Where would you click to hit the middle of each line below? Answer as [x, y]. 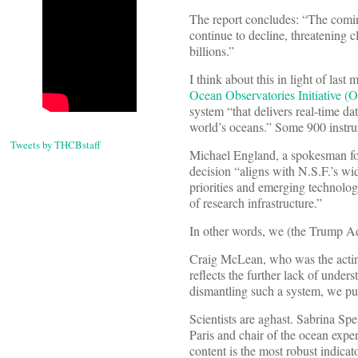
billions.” [212, 51]
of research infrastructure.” [256, 203]
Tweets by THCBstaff [56, 145]
